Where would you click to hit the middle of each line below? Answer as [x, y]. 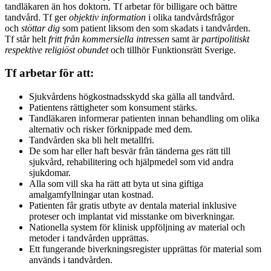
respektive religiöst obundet [57, 50]
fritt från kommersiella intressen [110, 39]
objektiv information [106, 17]
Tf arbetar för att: [49, 73]
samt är [187, 39]
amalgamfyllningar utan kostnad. [91, 195]
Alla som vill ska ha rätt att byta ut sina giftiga [116, 184]
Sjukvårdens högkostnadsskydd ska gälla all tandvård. [132, 97]
